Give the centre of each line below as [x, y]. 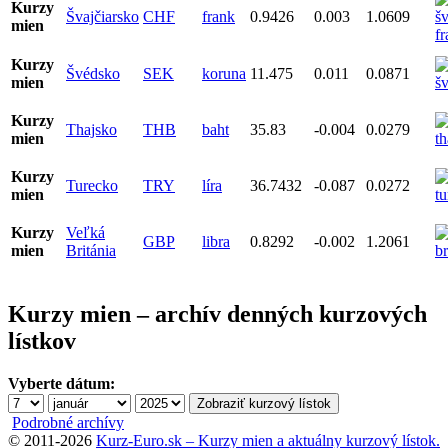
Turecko [92, 185]
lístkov [42, 340]
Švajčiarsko [102, 16]
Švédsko [93, 73]
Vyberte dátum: [61, 383]
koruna [224, 73]
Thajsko [91, 129]
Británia [91, 250]
